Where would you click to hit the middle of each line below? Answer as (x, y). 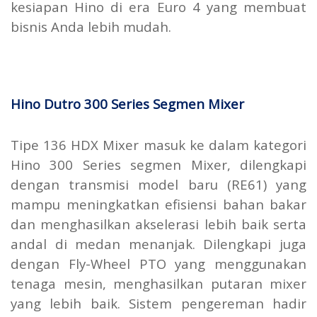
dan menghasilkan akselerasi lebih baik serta (158, 224)
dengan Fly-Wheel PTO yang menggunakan (158, 263)
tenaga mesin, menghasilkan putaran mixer (158, 283)
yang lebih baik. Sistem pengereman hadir (158, 303)
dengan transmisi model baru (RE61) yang (158, 184)
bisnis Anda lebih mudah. (91, 26)
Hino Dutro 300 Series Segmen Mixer (127, 103)
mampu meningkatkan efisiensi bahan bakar (158, 204)
